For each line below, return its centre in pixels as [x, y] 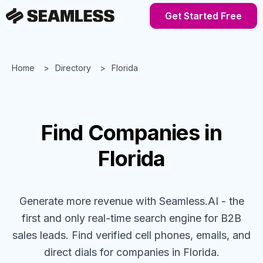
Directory [73, 68]
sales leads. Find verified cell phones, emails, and [131, 235]
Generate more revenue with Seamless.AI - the [131, 201]
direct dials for [78, 252]
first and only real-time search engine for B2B [131, 218]
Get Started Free [203, 16]
